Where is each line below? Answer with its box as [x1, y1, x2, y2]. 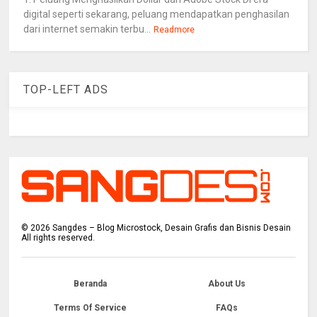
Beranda [73, 278, 107, 289]
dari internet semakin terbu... [23, 23, 151, 35]
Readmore [154, 24, 195, 35]
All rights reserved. [21, 232, 96, 243]
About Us [208, 278, 246, 289]
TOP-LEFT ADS [23, 82, 109, 96]
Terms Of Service [53, 302, 127, 313]
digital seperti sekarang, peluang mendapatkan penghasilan [23, 8, 290, 20]
